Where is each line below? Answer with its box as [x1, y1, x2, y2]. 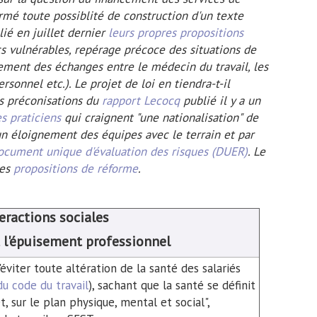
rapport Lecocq [101, 92, 180, 108]
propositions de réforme [13, 160, 138, 176]
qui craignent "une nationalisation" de [60, 109, 258, 125]
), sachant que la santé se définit [88, 277, 255, 293]
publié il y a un [179, 92, 260, 108]
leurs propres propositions [108, 24, 243, 40]
